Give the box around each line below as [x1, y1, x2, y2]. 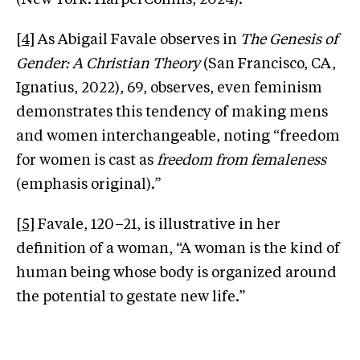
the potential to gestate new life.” [16, 289, 246, 305]
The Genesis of [240, 32, 337, 47]
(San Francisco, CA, [200, 56, 336, 72]
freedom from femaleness [157, 153, 326, 168]
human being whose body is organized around [16, 265, 337, 280]
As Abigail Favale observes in [35, 32, 240, 47]
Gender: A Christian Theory [16, 56, 200, 72]
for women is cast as [16, 153, 157, 168]
